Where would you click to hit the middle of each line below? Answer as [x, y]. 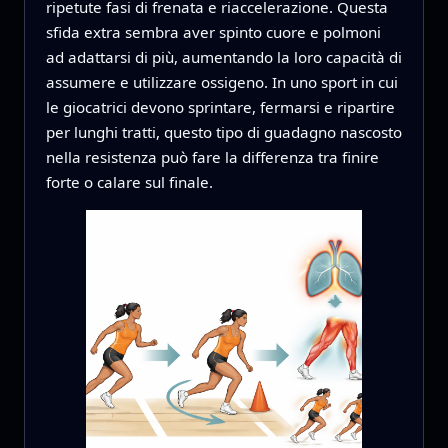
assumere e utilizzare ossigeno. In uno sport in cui [221, 81]
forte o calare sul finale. [129, 181]
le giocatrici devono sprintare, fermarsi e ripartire [220, 106]
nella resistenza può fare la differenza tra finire [212, 156]
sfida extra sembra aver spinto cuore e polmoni [213, 31]
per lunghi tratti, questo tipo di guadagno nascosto [223, 131]
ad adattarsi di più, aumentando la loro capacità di [223, 56]
